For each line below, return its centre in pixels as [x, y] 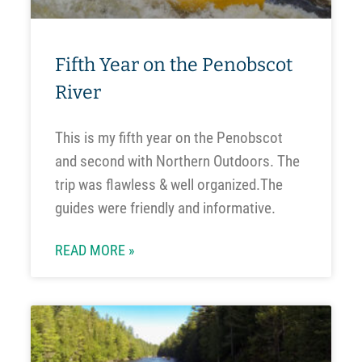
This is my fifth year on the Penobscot [168, 137]
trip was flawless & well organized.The [168, 184]
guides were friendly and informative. [165, 208]
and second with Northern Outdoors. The [177, 161]
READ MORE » [95, 250]
